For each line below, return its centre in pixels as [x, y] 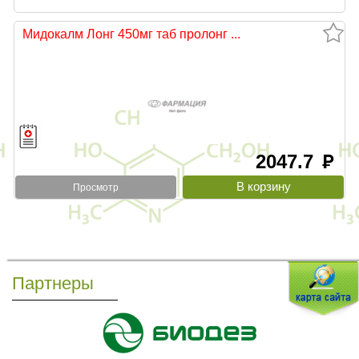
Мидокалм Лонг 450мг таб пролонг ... [131, 34]
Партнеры [53, 283]
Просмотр [95, 187]
